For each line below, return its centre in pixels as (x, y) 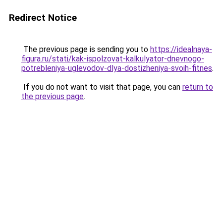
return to (198, 87)
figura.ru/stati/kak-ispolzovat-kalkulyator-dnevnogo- (113, 59)
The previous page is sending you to (86, 49)
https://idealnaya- (181, 49)
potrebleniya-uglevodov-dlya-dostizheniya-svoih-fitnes (117, 68)
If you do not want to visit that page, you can (102, 87)
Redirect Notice (43, 18)
